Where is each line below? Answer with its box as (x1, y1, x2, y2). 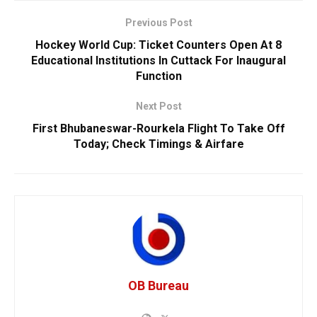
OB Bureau (128, 278, 189, 294)
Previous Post (125, 17, 192, 29)
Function (135, 69, 182, 83)
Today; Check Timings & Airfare (73, 137, 244, 151)
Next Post (135, 100, 182, 113)
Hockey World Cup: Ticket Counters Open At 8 (35, 38, 282, 52)
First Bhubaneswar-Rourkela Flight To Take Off (32, 122, 285, 136)
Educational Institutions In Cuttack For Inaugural (31, 54, 286, 68)
